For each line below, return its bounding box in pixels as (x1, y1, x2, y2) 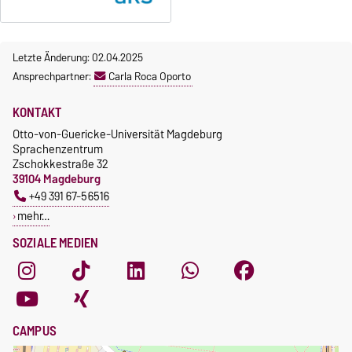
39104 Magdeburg (13, 168, 101, 189)
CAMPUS (13, 319, 57, 342)
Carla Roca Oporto (108, 66, 191, 86)
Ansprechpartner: (13, 66, 93, 86)
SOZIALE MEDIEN (13, 231, 99, 254)
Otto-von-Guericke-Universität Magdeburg (13, 123, 222, 144)
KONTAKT (13, 101, 62, 123)
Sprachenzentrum (13, 138, 103, 159)
